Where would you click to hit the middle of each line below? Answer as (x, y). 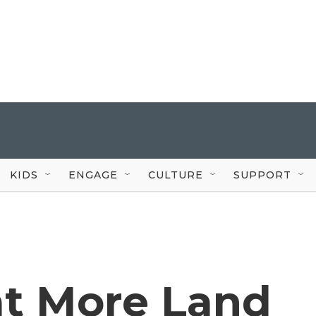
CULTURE (176, 175)
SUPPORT (262, 175)
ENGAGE (93, 175)
